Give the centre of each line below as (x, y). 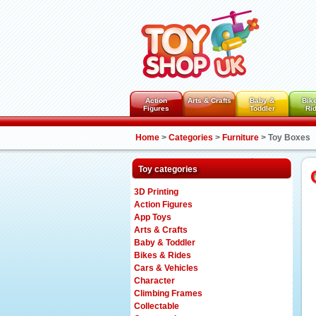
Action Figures (163, 205)
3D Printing (156, 192)
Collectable (157, 306)
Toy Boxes (289, 138)
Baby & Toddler (165, 243)
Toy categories (168, 169)
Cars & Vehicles (166, 268)
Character (154, 281)
